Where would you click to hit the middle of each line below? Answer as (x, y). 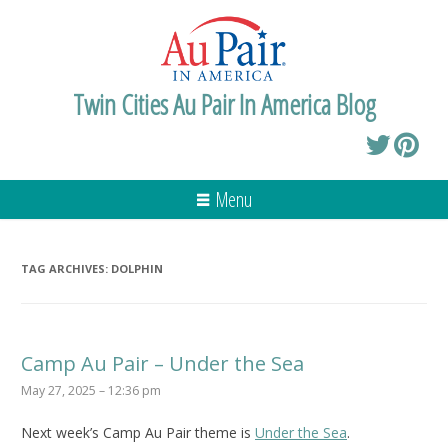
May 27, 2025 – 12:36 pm (91, 390)
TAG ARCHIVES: (66, 268)
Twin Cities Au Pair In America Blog (224, 103)
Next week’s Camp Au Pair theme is (138, 432)
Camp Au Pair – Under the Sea (162, 363)
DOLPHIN (137, 268)
